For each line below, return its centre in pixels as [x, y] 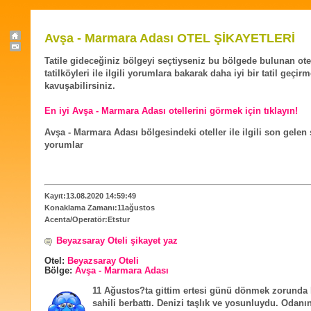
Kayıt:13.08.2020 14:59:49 [90, 195]
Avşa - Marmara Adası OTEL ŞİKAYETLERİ [170, 38]
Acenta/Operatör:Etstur [87, 219]
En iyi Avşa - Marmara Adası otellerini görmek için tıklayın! [171, 111]
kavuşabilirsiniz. [80, 86]
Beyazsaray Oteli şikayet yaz [117, 241]
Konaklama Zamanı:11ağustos [100, 207]
